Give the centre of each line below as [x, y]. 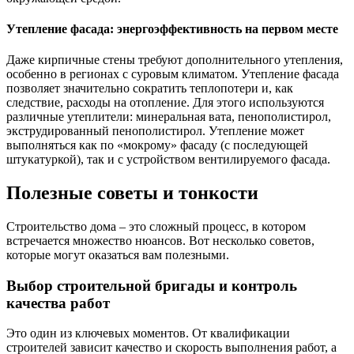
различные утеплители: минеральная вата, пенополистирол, [169, 117]
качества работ [58, 303]
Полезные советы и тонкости [132, 193]
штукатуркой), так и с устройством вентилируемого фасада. [168, 160]
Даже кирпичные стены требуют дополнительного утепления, [175, 60]
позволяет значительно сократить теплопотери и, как [150, 88]
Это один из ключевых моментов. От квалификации [148, 333]
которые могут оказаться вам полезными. [118, 254]
